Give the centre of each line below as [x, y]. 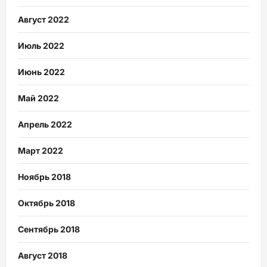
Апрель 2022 [45, 124]
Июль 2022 [41, 45]
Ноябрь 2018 [44, 176]
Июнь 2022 [41, 72]
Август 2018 [43, 255]
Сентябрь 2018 [49, 229]
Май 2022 [38, 98]
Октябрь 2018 [46, 203]
